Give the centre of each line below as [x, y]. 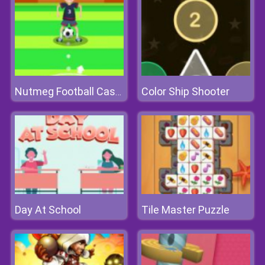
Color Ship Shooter [185, 91]
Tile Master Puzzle [185, 210]
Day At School [48, 210]
